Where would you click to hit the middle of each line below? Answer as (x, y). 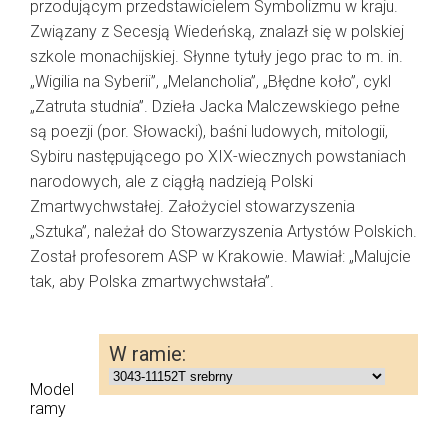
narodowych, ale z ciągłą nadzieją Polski (171, 181)
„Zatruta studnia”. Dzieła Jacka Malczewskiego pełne (215, 106)
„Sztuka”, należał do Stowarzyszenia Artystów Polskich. (223, 231)
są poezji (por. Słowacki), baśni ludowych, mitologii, (209, 131)
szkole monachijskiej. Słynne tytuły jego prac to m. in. (216, 56)
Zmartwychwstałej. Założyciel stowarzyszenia (192, 206)
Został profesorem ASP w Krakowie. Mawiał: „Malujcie (220, 256)
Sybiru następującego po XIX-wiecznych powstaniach (218, 156)
